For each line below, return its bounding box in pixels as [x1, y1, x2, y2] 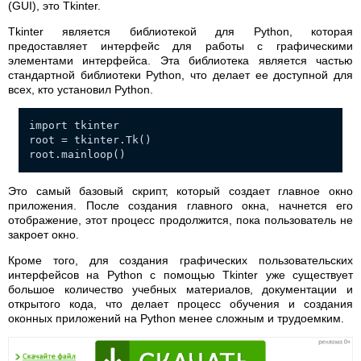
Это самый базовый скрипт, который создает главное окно [8, 185, 353, 198]
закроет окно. [8, 228, 79, 242]
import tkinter [29, 119, 119, 132]
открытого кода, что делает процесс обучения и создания [8, 297, 353, 311]
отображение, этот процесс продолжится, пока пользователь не [8, 214, 353, 227]
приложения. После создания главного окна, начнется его [8, 199, 353, 213]
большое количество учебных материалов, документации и [8, 283, 353, 297]
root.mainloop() [29, 148, 126, 161]
